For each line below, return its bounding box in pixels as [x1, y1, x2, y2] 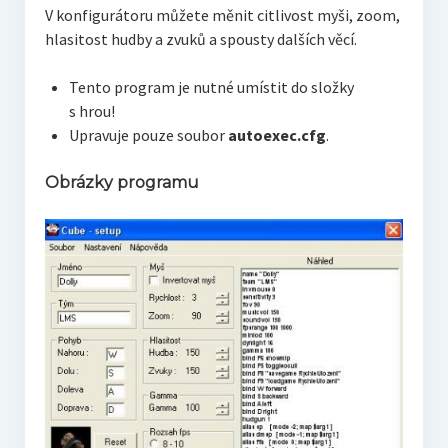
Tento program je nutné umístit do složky [68, 77, 354, 97]
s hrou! [68, 101, 115, 121]
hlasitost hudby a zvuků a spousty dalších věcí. [44, 29, 357, 49]
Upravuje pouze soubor [68, 125, 228, 145]
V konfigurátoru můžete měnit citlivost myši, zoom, [44, 5, 400, 25]
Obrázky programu [44, 173, 199, 192]
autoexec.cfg [227, 125, 326, 145]
